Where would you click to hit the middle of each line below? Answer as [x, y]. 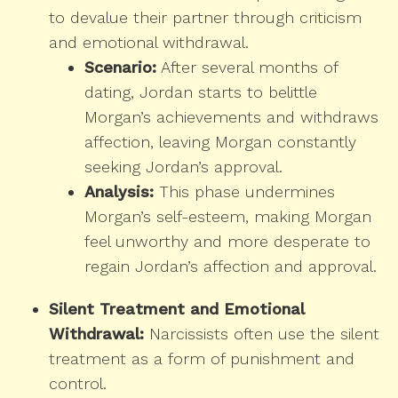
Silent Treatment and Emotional [176, 309]
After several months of [247, 68]
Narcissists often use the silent [262, 334]
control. [78, 384]
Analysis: [119, 192]
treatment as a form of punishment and [202, 359]
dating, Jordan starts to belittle [201, 92]
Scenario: [120, 68]
